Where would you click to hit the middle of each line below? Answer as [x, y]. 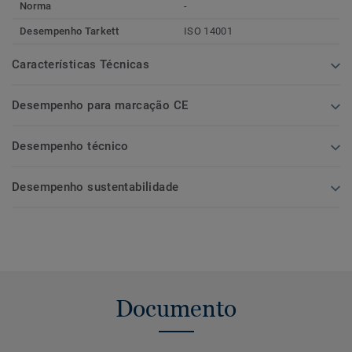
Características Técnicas [81, 64]
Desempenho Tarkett [69, 31]
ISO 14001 [208, 31]
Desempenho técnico [70, 146]
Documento [176, 308]
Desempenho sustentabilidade [95, 187]
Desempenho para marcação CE [100, 105]
